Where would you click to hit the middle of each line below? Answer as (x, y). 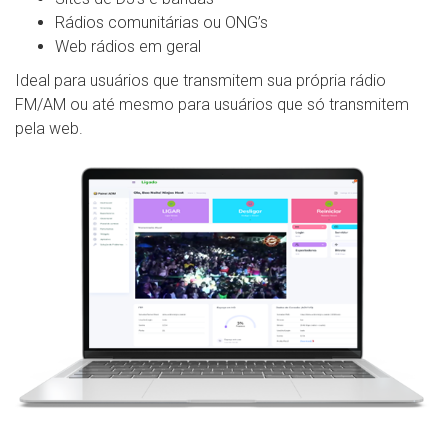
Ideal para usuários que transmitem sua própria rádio (200, 80)
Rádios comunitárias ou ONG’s (161, 22)
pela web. (49, 128)
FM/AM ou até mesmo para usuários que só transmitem (212, 104)
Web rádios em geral (128, 46)
